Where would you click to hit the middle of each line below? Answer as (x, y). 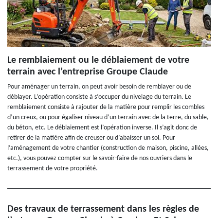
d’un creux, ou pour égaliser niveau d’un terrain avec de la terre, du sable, (108, 118)
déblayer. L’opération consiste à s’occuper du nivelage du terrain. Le (99, 97)
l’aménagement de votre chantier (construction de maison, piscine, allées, (108, 148)
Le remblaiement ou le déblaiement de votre (98, 61)
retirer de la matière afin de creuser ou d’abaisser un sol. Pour (91, 138)
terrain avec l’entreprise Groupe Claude (88, 72)
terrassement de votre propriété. (53, 169)
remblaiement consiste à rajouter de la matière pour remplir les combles (106, 108)
